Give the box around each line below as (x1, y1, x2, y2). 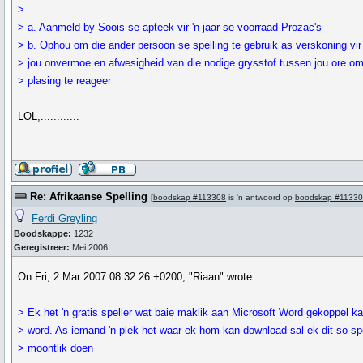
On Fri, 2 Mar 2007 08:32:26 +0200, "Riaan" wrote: (18, 271, 256, 283)
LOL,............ (18, 110, 80, 122)
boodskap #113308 (153, 193, 226, 202)
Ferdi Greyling (32, 212, 97, 224)
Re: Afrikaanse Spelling (30, 190, 147, 203)
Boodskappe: (14, 228, 71, 238)
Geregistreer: (14, 242, 70, 252)
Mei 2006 (70, 242, 108, 252)
